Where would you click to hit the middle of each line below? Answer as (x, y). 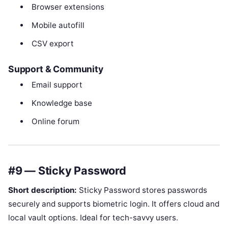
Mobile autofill (58, 25)
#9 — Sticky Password (67, 170)
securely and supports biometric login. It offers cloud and (114, 204)
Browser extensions (68, 7)
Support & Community (56, 69)
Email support (57, 84)
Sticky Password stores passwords (142, 190)
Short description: (42, 190)
